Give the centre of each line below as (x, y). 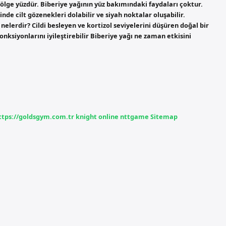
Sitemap (164, 116)
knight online (97, 116)
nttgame (134, 116)
